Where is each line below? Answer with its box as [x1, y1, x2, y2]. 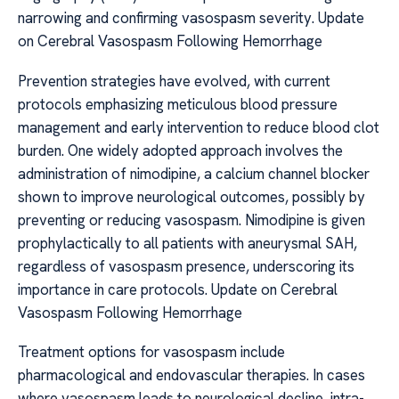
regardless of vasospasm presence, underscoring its [18, 256, 354, 276]
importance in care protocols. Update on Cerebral [18, 279, 338, 299]
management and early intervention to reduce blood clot [18, 117, 379, 137]
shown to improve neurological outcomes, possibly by [18, 186, 365, 207]
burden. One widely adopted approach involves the [18, 140, 343, 160]
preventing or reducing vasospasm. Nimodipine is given [18, 209, 365, 230]
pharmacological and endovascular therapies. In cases [18, 365, 365, 386]
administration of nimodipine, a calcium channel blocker [18, 163, 370, 183]
